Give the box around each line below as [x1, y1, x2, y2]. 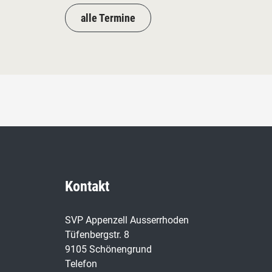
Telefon [65, 257, 97, 270]
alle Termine [81, 11, 135, 24]
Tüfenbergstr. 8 [65, 228, 129, 240]
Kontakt [65, 177, 109, 195]
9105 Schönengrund [65, 243, 152, 255]
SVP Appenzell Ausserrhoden [65, 214, 189, 226]
